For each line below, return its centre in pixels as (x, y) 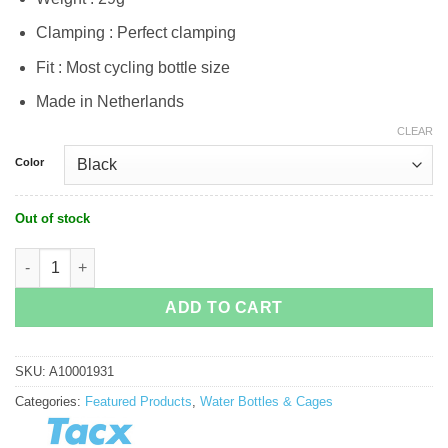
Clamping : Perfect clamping (135, 33)
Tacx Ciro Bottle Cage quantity (100, 255)
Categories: (50, 401)
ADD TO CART (224, 307)
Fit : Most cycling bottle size (132, 67)
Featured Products (138, 401)
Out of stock (52, 219)
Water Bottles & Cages (266, 401)
